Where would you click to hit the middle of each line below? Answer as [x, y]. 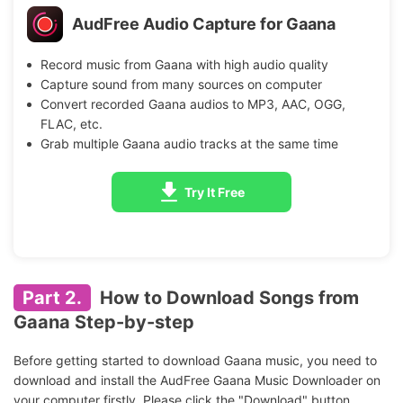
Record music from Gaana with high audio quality [184, 64]
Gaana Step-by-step [104, 322]
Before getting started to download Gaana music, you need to [195, 360]
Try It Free [215, 192]
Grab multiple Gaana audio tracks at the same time [189, 143]
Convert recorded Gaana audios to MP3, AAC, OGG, [193, 103]
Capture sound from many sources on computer [181, 84]
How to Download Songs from [227, 297]
